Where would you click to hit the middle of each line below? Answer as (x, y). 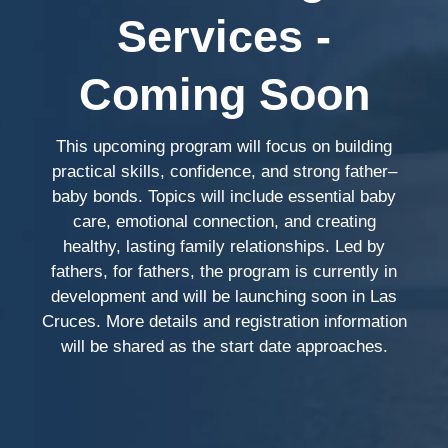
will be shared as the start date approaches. (224, 347)
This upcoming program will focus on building (224, 147)
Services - (224, 37)
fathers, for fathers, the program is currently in (224, 272)
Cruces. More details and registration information (224, 322)
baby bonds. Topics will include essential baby (224, 197)
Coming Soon (224, 95)
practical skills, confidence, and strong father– (224, 172)
